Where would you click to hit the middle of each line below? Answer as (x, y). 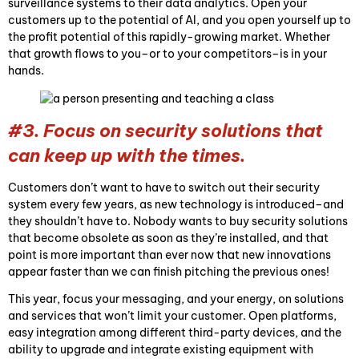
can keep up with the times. (127, 156)
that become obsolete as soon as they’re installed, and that (168, 238)
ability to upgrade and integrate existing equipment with (161, 349)
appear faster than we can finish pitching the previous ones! (170, 272)
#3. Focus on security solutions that (165, 131)
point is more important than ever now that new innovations (169, 255)
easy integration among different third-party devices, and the (175, 332)
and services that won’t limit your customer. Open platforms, (172, 315)
